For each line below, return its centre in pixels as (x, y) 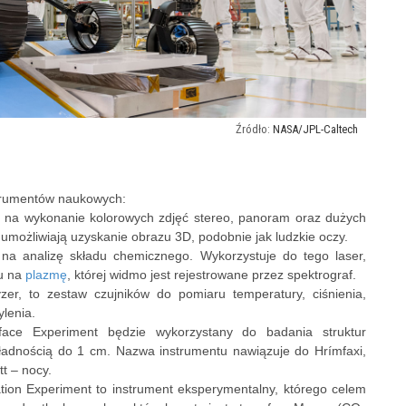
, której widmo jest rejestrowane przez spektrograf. (212, 274)
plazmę (46, 274)
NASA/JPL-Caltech (315, 129)
